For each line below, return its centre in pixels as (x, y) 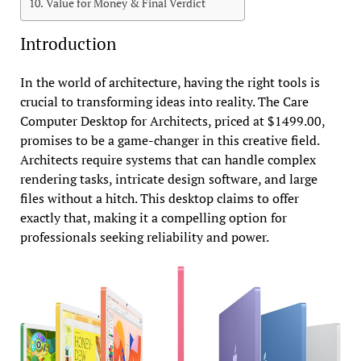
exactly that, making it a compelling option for (153, 218)
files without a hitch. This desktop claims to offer (159, 199)
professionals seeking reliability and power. (144, 237)
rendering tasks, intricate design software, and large (168, 179)
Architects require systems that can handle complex (168, 160)
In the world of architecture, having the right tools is (170, 83)
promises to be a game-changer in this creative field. (169, 141)
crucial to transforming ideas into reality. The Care (164, 102)
